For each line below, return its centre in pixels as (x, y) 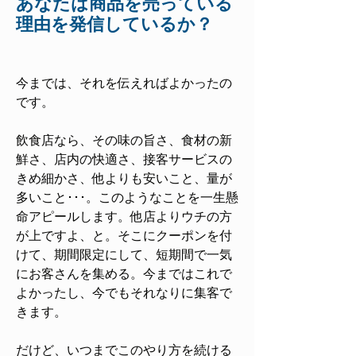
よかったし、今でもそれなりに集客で (124, 293)
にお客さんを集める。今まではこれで (124, 274)
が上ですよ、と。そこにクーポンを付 (124, 236)
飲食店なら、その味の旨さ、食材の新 (124, 140)
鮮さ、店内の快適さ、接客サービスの (124, 159)
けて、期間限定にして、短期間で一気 (124, 255)
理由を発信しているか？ (114, 24)
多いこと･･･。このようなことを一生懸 (127, 197)
